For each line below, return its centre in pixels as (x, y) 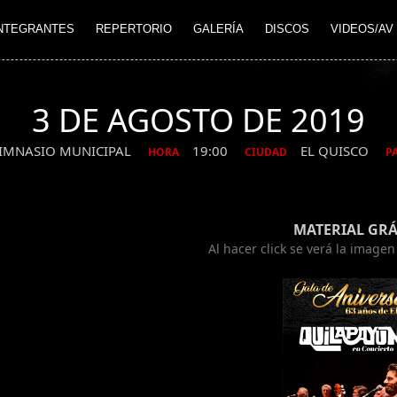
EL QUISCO (336, 151)
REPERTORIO (134, 29)
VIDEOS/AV (362, 29)
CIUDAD (265, 152)
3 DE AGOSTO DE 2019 (198, 120)
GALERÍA (218, 29)
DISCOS (287, 29)
